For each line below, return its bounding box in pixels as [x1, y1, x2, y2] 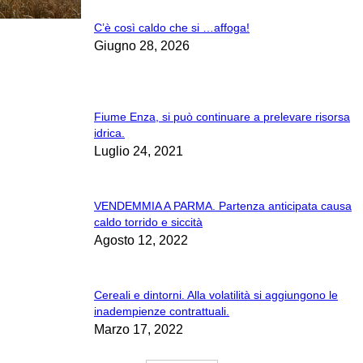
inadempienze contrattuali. [94, 305, 229, 318]
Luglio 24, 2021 [94, 144, 183, 159]
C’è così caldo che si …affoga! [94, 21, 250, 35]
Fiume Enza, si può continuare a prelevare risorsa [94, 110, 350, 124]
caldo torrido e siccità [94, 216, 203, 229]
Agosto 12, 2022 [94, 233, 188, 248]
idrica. [94, 126, 125, 140]
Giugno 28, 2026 [94, 39, 190, 53]
